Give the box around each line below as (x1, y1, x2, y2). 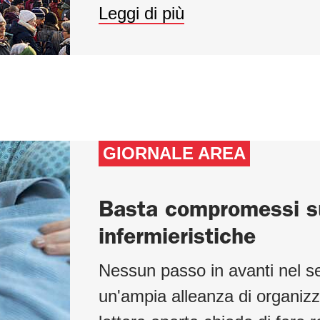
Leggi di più (98, 3, 184, 23)
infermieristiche (98, 221, 256, 249)
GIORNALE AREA (102, 143, 246, 163)
